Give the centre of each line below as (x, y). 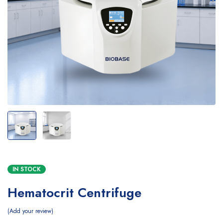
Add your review (30, 211)
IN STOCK (27, 169)
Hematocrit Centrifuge (74, 193)
